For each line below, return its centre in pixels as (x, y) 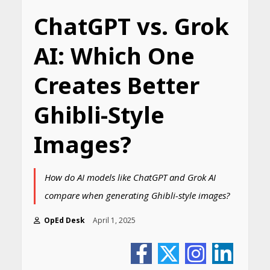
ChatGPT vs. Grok (131, 26)
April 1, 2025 (115, 220)
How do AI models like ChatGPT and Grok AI (130, 177)
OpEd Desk (63, 220)
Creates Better (116, 85)
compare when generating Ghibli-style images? (137, 195)
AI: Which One (114, 55)
